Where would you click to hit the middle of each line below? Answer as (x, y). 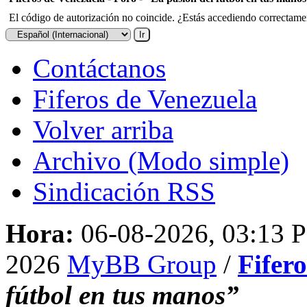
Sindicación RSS (124, 191)
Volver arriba (103, 130)
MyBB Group (142, 264)
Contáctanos (99, 68)
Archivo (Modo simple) (161, 160)
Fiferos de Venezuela (145, 99)
